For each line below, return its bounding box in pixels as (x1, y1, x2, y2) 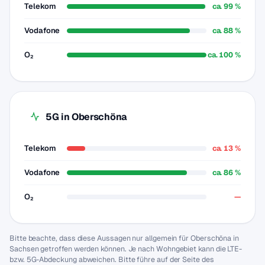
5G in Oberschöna (46, 110, 127, 123)
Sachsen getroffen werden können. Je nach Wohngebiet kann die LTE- (9, 244, 243, 254)
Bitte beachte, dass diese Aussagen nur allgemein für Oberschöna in (9, 233, 240, 243)
